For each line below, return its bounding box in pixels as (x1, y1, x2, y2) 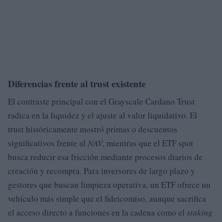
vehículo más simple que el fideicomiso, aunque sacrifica (8, 192, 206, 204)
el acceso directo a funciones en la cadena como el (8, 206, 187, 218)
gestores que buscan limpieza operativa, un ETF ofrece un (8, 178, 211, 190)
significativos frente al (8, 137, 88, 149)
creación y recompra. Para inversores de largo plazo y (8, 165, 195, 176)
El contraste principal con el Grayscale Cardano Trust (8, 95, 195, 107)
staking (187, 206, 213, 218)
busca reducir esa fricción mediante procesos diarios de (8, 151, 203, 163)
